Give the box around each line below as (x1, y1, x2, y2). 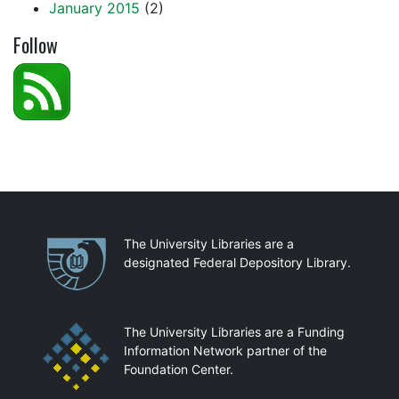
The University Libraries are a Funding (124, 324, 345, 339)
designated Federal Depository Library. (124, 255, 351, 270)
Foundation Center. (124, 362, 233, 377)
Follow (13, 30, 58, 59)
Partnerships (42, 230, 137, 261)
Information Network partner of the (124, 343, 327, 358)
